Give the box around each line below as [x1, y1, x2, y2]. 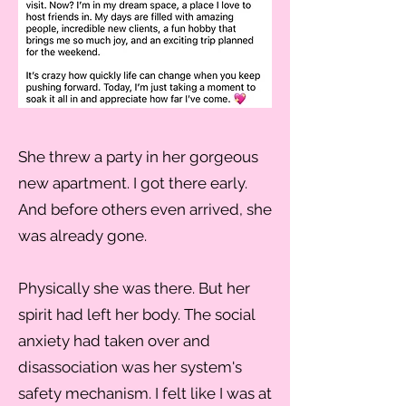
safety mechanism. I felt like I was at [18, 384, 272, 402]
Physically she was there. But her [18, 279, 250, 297]
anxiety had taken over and [18, 332, 210, 350]
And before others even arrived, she [18, 200, 272, 218]
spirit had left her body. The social [18, 305, 255, 324]
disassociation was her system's [18, 358, 242, 376]
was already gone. [18, 227, 147, 245]
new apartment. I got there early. [18, 174, 247, 192]
